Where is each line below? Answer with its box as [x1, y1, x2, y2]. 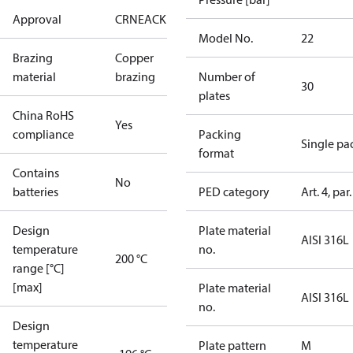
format [199, 145, 234, 161]
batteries [13, 184, 58, 199]
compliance [13, 126, 74, 142]
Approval [13, 11, 61, 27]
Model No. [199, 30, 253, 46]
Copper [115, 50, 154, 65]
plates [199, 87, 230, 103]
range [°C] [13, 260, 65, 276]
